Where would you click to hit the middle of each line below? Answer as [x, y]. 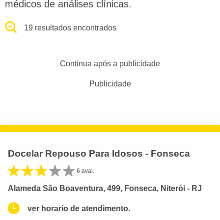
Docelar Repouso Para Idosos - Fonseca [99, 153]
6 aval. [85, 171]
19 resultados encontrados [70, 27]
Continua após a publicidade [110, 63]
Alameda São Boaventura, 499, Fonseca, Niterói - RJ [105, 188]
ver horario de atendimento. [79, 208]
